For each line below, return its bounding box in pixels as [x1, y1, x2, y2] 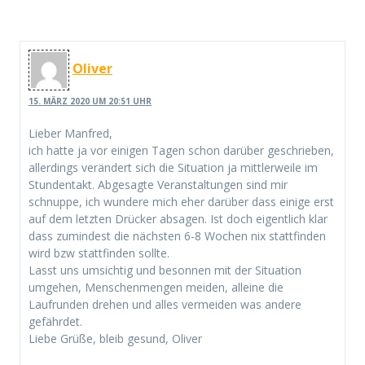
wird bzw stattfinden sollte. [29, 245, 169, 262]
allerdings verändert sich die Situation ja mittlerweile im [29, 160, 318, 176]
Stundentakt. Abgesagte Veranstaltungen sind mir [29, 177, 288, 193]
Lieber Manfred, [29, 125, 112, 142]
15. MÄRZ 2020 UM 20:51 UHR [29, 95, 152, 108]
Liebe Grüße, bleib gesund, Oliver [29, 331, 202, 347]
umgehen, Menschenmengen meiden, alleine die [29, 279, 284, 296]
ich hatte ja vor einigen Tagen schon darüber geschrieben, [29, 143, 334, 159]
